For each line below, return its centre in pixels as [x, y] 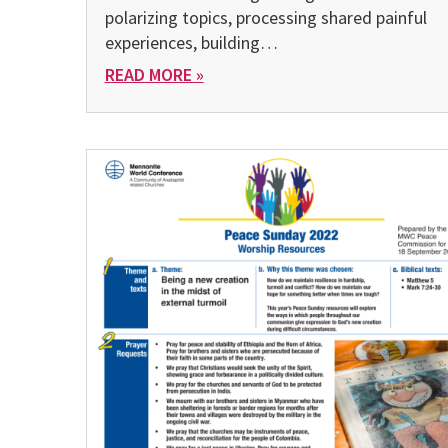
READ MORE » [154, 74]
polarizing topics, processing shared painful [265, 17]
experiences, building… [191, 42]
